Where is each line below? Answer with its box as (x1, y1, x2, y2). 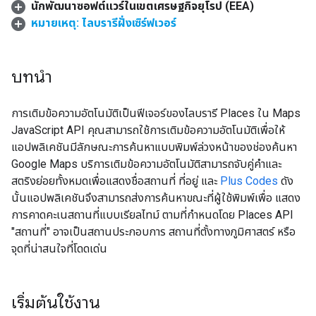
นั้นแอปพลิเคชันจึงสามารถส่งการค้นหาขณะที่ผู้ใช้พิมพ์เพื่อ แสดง (11, 191, 300, 205)
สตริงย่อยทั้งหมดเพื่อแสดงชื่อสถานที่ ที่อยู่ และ (11, 174, 220, 188)
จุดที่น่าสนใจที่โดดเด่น (11, 242, 107, 256)
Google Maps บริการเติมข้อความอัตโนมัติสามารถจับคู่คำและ (11, 157, 281, 171)
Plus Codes (220, 174, 278, 188)
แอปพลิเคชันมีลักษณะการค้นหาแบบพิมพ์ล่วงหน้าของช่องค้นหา (11, 140, 297, 154)
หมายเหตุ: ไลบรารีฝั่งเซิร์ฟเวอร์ (31, 16, 176, 30)
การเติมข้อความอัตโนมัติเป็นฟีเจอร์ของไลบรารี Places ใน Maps (11, 107, 300, 121)
